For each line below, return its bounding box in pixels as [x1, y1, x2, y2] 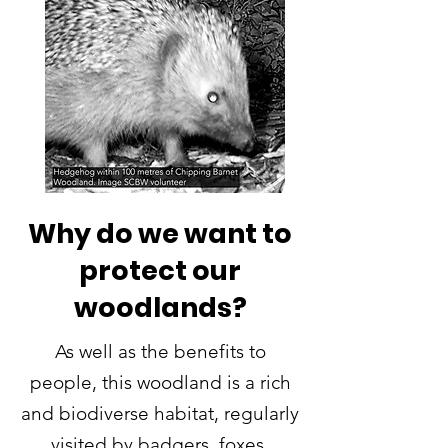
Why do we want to [28, 215, 292, 252]
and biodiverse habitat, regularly [21, 402, 299, 425]
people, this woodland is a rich [29, 371, 291, 394]
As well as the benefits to [54, 340, 266, 363]
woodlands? [73, 289, 247, 326]
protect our [79, 252, 241, 289]
